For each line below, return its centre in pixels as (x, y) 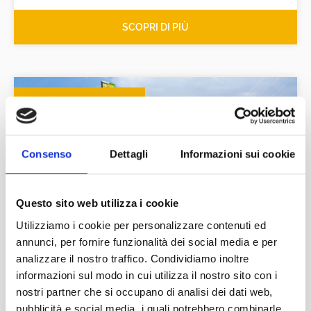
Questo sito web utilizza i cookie (98, 203)
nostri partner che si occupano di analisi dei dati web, (144, 292)
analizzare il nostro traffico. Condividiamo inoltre (133, 258)
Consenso (47, 154)
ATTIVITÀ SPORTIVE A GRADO (79, 102)
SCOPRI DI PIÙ (155, 27)
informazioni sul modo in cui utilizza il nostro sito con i (146, 275)
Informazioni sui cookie (237, 154)
